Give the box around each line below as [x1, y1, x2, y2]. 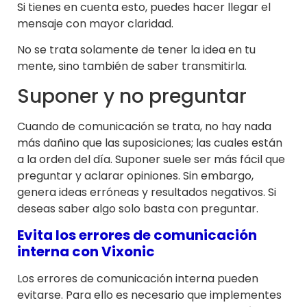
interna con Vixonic [17, 242, 155, 262]
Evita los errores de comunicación [17, 225, 257, 245]
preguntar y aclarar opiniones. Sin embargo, [17, 167, 254, 184]
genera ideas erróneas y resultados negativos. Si [17, 184, 276, 200]
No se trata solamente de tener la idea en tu [17, 42, 256, 58]
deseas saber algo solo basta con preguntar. [17, 200, 258, 217]
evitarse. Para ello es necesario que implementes [17, 287, 282, 304]
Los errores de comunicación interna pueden [17, 271, 258, 287]
